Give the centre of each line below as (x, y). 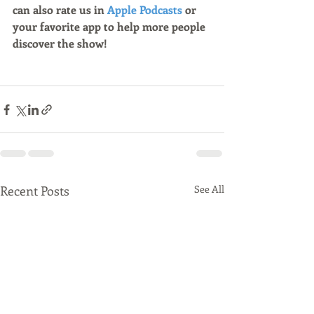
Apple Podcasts (145, 9)
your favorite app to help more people (110, 26)
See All (209, 189)
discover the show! (60, 43)
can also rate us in (60, 9)
